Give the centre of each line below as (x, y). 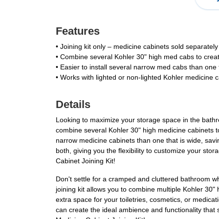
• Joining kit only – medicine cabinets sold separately (137, 47)
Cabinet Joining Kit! (86, 161)
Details (73, 105)
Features (78, 31)
